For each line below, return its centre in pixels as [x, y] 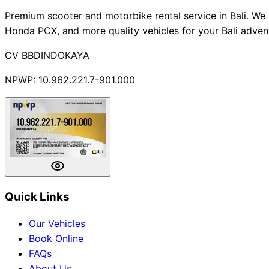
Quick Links [37, 196]
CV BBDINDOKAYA [47, 55]
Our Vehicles [57, 224]
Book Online [56, 239]
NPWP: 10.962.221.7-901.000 [70, 80]
